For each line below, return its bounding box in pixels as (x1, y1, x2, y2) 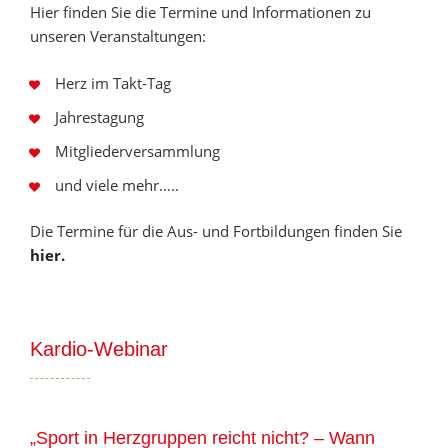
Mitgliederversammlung (55, 140, 220, 161)
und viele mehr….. (55, 174, 179, 195)
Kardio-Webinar (30, 337, 168, 360)
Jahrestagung (55, 106, 144, 127)
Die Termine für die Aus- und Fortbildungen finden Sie (30, 221, 402, 241)
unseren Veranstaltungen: (30, 26, 206, 46)
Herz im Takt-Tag (55, 72, 171, 93)
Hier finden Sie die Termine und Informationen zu (30, 2, 371, 22)
